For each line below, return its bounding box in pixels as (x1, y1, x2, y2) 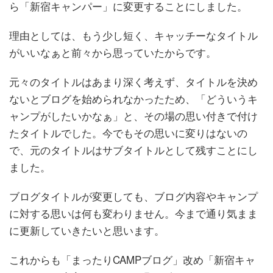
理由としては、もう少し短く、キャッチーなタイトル (9, 27, 258, 43)
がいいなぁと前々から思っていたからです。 (9, 44, 216, 60)
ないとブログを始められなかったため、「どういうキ (9, 91, 258, 106)
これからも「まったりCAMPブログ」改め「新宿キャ (9, 252, 255, 267)
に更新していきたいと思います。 (9, 222, 165, 238)
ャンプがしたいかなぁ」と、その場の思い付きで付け (9, 108, 258, 123)
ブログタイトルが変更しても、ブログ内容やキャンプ (9, 188, 258, 204)
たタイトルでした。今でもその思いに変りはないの (9, 125, 247, 140)
